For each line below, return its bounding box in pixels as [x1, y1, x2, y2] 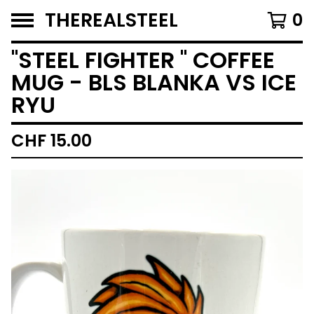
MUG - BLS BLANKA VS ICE [11, 67, 296, 98]
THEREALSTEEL [45, 7, 178, 33]
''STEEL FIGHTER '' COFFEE [11, 44, 275, 76]
